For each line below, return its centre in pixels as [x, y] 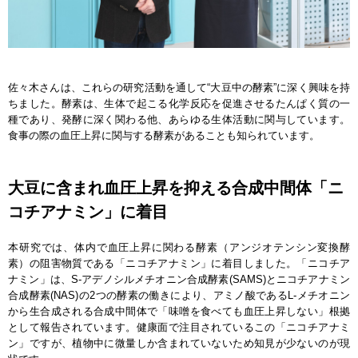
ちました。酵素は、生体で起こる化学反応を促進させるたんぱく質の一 [179, 104]
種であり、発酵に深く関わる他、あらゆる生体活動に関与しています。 [179, 120]
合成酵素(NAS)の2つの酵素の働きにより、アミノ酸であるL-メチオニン [179, 296]
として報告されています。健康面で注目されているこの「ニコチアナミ [179, 328]
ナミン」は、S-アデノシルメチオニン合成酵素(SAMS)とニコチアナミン [179, 280]
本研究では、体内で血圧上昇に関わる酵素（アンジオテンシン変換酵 [179, 248]
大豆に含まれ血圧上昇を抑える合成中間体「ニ [176, 188]
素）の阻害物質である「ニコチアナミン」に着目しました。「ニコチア [179, 264]
